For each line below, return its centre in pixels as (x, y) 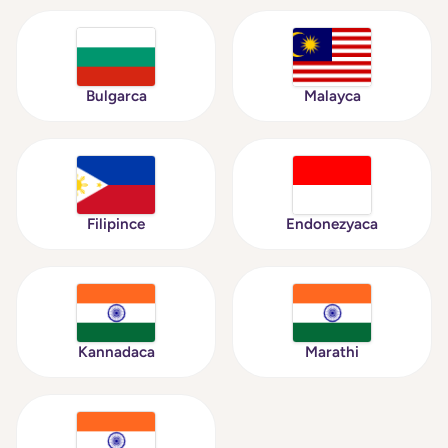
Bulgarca (116, 96)
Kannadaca (116, 352)
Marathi (332, 352)
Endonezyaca (332, 224)
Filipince (116, 224)
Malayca (332, 96)
